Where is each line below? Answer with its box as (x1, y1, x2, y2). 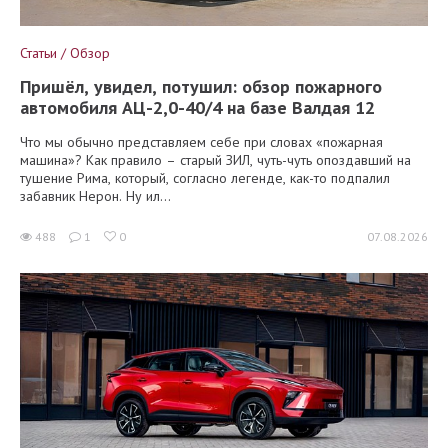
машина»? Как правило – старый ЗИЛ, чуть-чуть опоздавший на (20, 151, 411, 169)
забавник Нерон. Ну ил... (20, 187, 171, 205)
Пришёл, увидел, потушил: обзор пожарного (20, 75, 382, 98)
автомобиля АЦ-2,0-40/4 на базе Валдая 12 (20, 96, 375, 119)
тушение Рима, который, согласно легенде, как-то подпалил (20, 169, 390, 187)
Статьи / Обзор (20, 44, 110, 62)
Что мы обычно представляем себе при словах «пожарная (20, 133, 383, 151)
